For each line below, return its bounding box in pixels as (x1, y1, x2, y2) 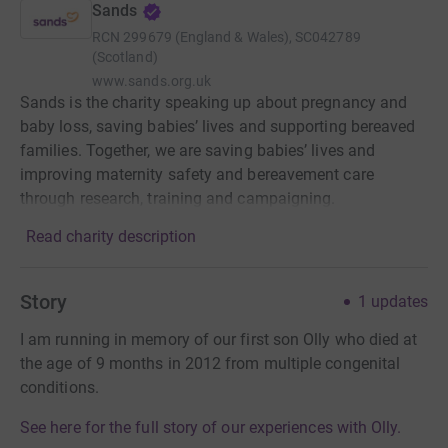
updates (371, 292, 428, 311)
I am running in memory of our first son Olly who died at (20, 330, 418, 349)
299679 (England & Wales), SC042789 (123, 29, 361, 45)
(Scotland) (92, 49, 158, 65)
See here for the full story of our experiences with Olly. (20, 418, 402, 437)
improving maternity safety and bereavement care (20, 165, 374, 184)
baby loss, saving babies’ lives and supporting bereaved (20, 117, 416, 136)
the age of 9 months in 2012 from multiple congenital (20, 354, 401, 373)
